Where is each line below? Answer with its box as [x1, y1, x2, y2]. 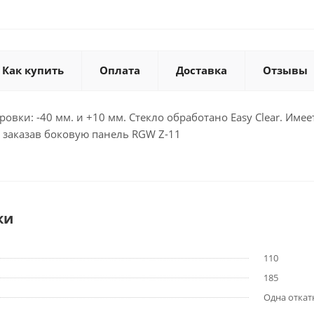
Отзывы [263, 63, 308, 77]
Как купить [2, 63, 64, 77]
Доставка [176, 63, 227, 77]
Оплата [100, 63, 140, 77]
